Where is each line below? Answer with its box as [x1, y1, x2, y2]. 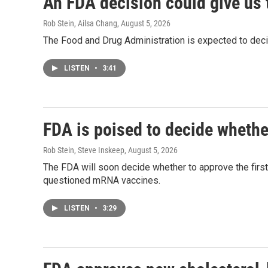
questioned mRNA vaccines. [43, 175, 160, 187]
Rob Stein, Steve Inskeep [43, 145, 124, 156]
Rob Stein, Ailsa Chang [43, 19, 117, 29]
